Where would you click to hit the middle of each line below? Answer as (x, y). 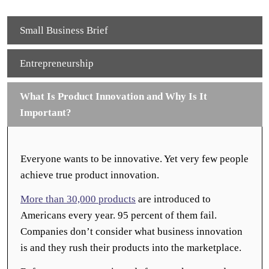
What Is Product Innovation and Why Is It (113, 96)
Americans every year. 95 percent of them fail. (119, 215)
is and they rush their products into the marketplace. (132, 248)
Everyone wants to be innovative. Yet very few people (134, 159)
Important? (45, 113)
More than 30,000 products (78, 199)
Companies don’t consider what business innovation (131, 231)
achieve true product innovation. (91, 175)
